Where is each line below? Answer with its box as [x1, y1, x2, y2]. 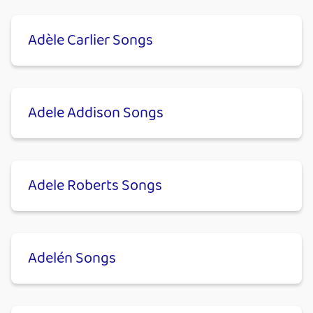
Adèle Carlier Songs [28, 29, 153, 53]
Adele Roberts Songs [28, 174, 162, 198]
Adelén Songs [28, 247, 116, 271]
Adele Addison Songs [28, 101, 163, 126]
